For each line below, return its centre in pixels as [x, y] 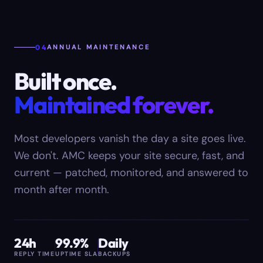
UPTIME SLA [76, 254]
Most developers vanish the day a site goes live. [130, 139]
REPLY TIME [34, 254]
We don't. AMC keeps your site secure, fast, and [129, 156]
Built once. [65, 81]
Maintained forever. [114, 105]
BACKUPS [114, 254]
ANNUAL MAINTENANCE [99, 47]
